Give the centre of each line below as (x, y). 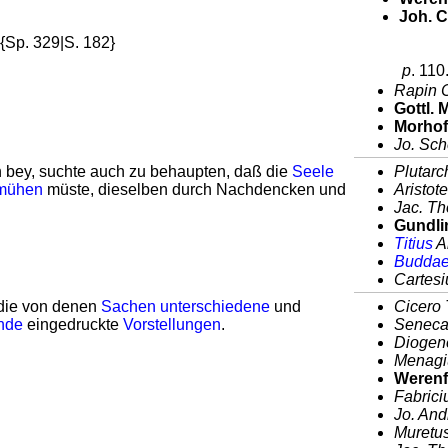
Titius (413, 243)
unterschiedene (215, 306)
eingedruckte (73, 324)
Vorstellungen (172, 324)
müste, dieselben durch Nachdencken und (194, 189)
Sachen (128, 306)
